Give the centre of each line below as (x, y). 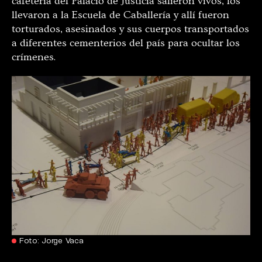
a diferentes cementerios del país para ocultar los (126, 43)
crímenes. (34, 57)
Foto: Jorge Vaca (51, 240)
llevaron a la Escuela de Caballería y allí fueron (120, 15)
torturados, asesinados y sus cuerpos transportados (130, 29)
